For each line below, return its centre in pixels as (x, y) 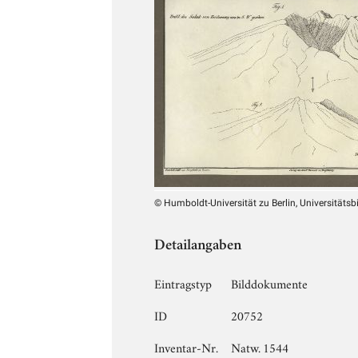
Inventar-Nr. (187, 346)
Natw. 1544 (260, 346)
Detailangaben (198, 246)
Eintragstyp (183, 282)
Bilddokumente (270, 282)
